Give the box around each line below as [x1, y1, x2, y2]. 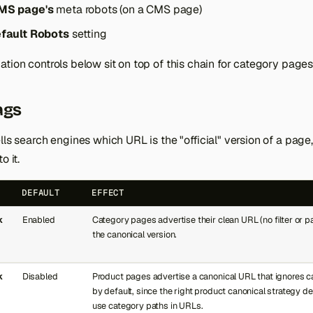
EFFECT [92, 187, 124, 199]
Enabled [22, 214, 55, 226]
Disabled [22, 270, 58, 283]
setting [68, 27, 107, 41]
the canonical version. [92, 228, 177, 241]
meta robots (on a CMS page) [53, 2, 203, 17]
